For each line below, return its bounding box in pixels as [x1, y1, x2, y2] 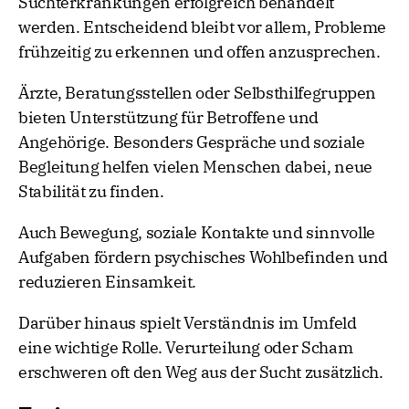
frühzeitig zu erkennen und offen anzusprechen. [18, 41, 381, 63]
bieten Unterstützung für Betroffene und [18, 107, 319, 129]
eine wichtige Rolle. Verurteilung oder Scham [18, 337, 353, 359]
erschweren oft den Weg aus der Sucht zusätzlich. [18, 362, 383, 383]
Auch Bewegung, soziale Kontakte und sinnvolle [18, 222, 375, 244]
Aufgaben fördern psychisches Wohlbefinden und [18, 246, 388, 268]
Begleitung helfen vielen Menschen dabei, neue [18, 156, 372, 178]
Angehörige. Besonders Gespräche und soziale [18, 131, 365, 153]
